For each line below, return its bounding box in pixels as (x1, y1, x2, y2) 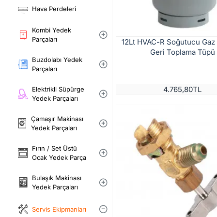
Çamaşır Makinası (31, 115, 83, 123)
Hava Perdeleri (32, 5, 76, 13)
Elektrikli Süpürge (32, 85, 84, 93)
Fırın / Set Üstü (32, 144, 77, 152)
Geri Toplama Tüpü (150, 47, 215, 57)
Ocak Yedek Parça (32, 154, 86, 161)
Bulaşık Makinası (32, 174, 81, 182)
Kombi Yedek (32, 26, 71, 34)
